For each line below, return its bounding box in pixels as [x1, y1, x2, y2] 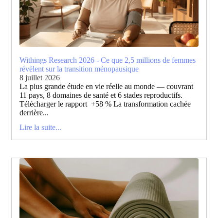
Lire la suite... [19, 123, 61, 131]
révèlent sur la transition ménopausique [19, 64, 139, 73]
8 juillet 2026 [19, 73, 60, 82]
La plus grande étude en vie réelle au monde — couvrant [19, 82, 193, 91]
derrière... [19, 108, 49, 117]
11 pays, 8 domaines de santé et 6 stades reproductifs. [19, 91, 182, 99]
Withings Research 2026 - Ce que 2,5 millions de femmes [19, 55, 196, 64]
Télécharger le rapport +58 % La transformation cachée [19, 99, 191, 108]
